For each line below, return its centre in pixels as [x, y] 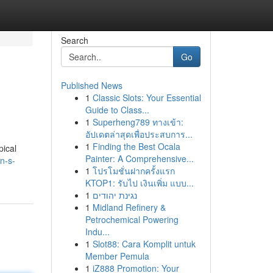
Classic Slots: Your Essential [147, 97]
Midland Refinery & [129, 207]
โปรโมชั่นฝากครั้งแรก [133, 171]
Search [74, 40]
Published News [91, 85]
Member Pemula [117, 256]
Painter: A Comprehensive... [139, 158]
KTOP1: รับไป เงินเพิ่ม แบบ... [139, 183]
